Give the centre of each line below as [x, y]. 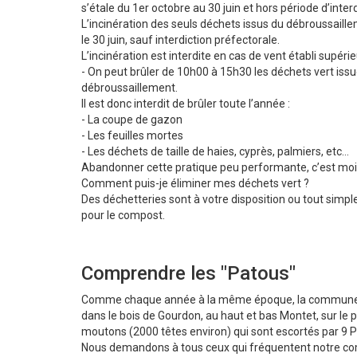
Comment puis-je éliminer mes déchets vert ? [195, 184]
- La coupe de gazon [132, 120]
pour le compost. [123, 216]
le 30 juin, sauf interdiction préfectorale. [180, 40]
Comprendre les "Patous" [188, 274]
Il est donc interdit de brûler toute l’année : [186, 104]
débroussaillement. [129, 88]
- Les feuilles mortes [132, 136]
